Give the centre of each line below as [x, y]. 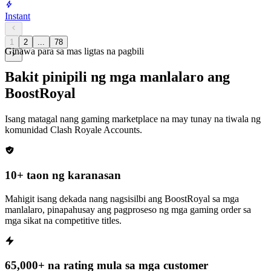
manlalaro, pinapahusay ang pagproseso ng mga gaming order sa [128, 209]
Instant [18, 16]
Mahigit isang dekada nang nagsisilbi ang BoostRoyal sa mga [122, 198]
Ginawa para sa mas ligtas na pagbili [74, 51]
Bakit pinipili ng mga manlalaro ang [117, 77]
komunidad [28, 130]
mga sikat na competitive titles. [63, 220]
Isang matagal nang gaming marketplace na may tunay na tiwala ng [133, 119]
